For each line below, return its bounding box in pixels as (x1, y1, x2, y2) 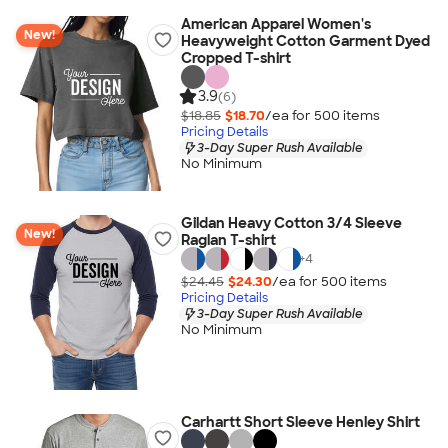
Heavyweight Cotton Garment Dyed (180, 32, 430, 50)
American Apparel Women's (180, 15, 371, 33)
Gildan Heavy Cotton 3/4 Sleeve (180, 214, 402, 232)
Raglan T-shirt (180, 231, 276, 249)
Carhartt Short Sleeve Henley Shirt (180, 413, 420, 431)
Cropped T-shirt (180, 49, 291, 67)
